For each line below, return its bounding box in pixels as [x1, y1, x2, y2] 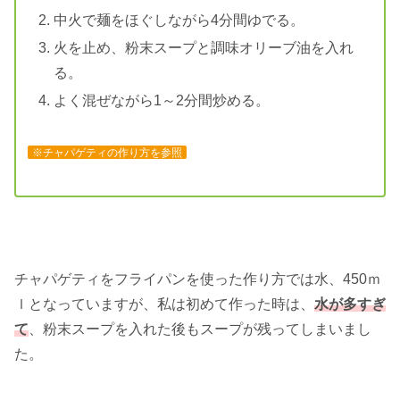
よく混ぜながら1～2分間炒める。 [53, 92, 270, 108]
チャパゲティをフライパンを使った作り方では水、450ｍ [14, 271, 381, 287]
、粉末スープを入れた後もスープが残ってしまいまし [29, 321, 371, 337]
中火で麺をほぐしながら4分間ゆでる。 [53, 12, 304, 28]
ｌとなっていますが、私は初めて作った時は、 [14, 296, 314, 312]
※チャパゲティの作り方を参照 [31, 146, 182, 159]
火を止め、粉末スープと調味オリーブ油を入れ [53, 39, 354, 55]
